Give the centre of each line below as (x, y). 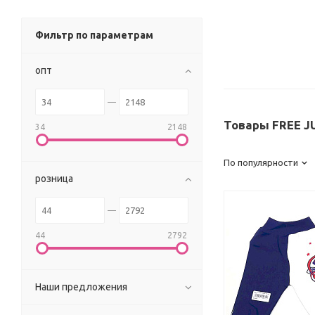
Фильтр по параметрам (94, 36)
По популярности (261, 163)
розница (54, 179)
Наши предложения (81, 287)
